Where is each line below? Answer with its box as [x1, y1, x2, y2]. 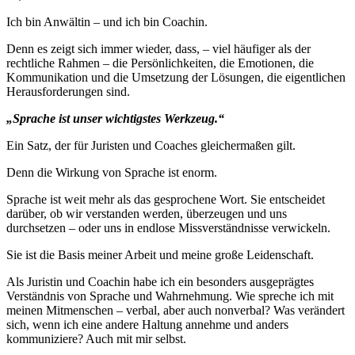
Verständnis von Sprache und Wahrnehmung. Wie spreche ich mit [6, 288, 334, 303]
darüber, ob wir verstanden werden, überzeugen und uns [6, 206, 287, 220]
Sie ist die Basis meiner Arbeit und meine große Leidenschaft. [6, 247, 314, 261]
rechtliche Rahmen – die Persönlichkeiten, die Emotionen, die [6, 55, 314, 70]
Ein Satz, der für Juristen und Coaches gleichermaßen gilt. [6, 138, 296, 152]
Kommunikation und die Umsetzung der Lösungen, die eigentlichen [6, 70, 345, 84]
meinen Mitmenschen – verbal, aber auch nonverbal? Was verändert [6, 303, 345, 317]
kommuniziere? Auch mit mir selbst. [6, 331, 189, 345]
